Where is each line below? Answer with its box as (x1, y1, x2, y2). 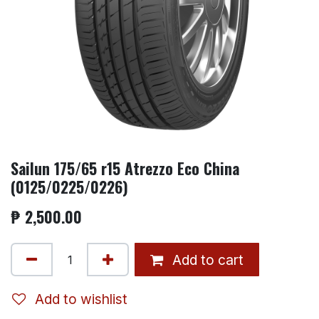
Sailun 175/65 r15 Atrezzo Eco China (11, 157, 239, 180)
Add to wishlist (35, 290, 127, 308)
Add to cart (169, 251, 244, 268)
